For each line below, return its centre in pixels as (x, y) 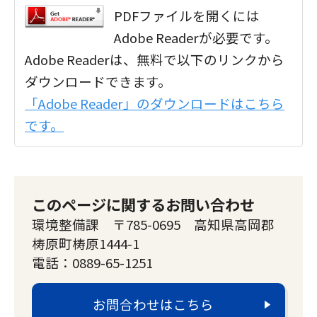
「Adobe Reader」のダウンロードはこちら (155, 103)
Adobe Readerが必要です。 (196, 37)
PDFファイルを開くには (187, 15)
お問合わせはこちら (153, 305)
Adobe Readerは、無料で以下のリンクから (155, 59)
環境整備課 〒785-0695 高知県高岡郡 (153, 225)
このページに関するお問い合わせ (143, 204)
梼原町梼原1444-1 (86, 244)
